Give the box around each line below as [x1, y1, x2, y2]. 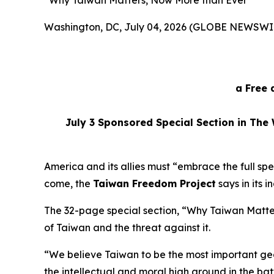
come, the [44, 177, 93, 190]
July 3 [56, 116, 98, 128]
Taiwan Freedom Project [93, 177, 216, 190]
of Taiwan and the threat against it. [44, 221, 213, 234]
